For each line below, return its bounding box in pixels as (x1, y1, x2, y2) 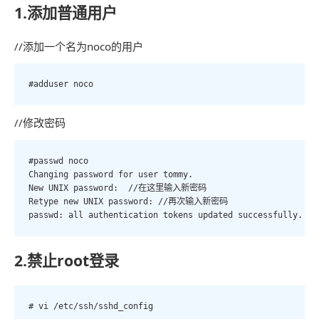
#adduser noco (28, 79, 93, 89)
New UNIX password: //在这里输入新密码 (28, 182, 206, 193)
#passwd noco (28, 155, 88, 166)
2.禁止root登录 (14, 250, 119, 271)
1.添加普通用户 (14, 2, 117, 23)
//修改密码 (14, 115, 66, 130)
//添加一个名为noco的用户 (14, 38, 143, 53)
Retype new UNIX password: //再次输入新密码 (28, 196, 228, 206)
